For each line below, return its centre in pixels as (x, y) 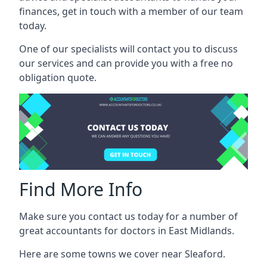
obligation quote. (58, 77)
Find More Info (81, 189)
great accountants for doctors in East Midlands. (127, 230)
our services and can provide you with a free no (126, 63)
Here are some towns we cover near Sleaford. (122, 254)
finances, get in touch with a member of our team (131, 11)
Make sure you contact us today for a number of (128, 216)
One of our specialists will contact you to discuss (128, 49)
